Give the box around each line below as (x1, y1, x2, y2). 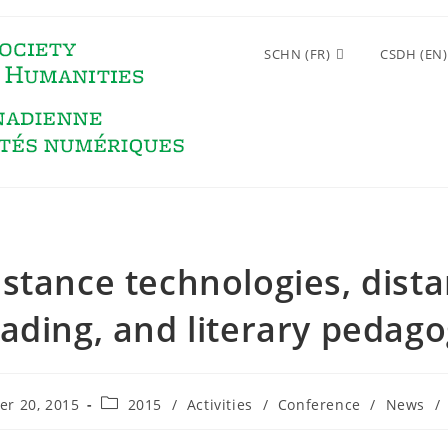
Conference (277, 395, 361, 414)
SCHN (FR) (263, 45, 331, 63)
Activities (186, 395, 253, 414)
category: (100, 412, 167, 431)
